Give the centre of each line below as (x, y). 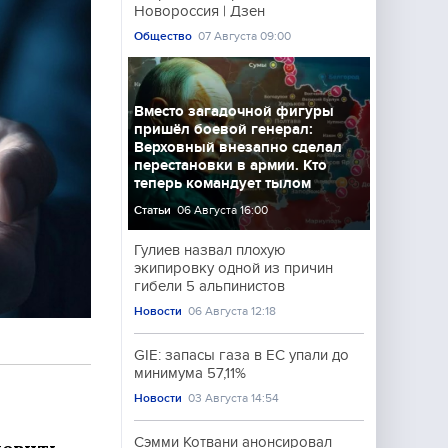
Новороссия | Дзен (199, 11)
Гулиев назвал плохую (210, 250)
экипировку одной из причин (233, 268)
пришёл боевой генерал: (223, 129)
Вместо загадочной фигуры (234, 111)
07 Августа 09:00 (245, 36)
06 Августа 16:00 (223, 210)
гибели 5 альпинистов (209, 286)
